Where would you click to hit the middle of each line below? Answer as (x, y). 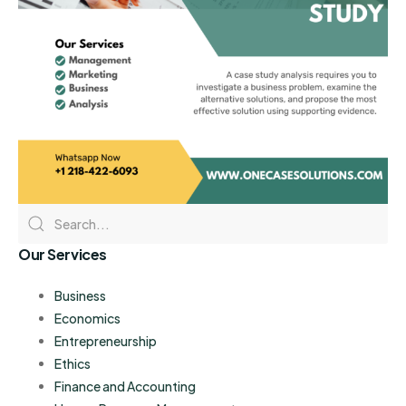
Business (80, 296)
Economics (87, 319)
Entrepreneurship (106, 341)
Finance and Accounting (125, 387)
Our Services (63, 255)
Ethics (72, 364)
